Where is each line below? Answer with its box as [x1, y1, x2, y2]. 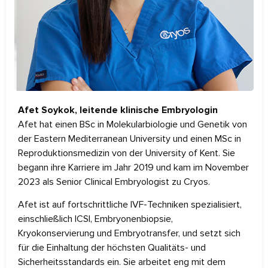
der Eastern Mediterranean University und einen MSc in [18, 132, 241, 145]
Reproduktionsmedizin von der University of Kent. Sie [18, 147, 235, 159]
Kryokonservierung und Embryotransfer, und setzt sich [18, 227, 240, 240]
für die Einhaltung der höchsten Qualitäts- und [18, 242, 206, 254]
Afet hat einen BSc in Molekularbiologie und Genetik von [18, 118, 247, 130]
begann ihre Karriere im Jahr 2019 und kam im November [18, 161, 249, 173]
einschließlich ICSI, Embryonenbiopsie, [18, 213, 173, 226]
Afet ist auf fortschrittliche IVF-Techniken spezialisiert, [18, 199, 242, 211]
